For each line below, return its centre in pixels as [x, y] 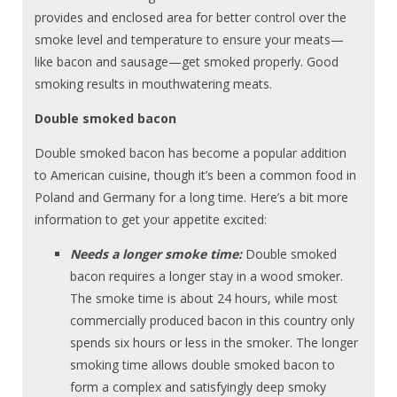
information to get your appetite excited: [151, 219]
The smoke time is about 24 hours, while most [204, 298]
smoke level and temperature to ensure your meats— [190, 39]
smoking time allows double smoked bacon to [203, 364]
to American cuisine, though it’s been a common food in [196, 175]
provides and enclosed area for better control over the [191, 17]
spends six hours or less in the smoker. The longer [214, 342]
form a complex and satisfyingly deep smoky [198, 386]
